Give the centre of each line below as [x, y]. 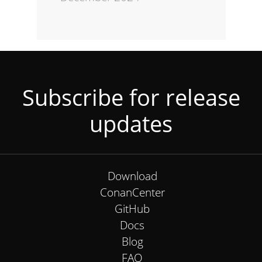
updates [131, 124]
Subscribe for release [131, 97]
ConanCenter [132, 193]
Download [132, 176]
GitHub [132, 209]
